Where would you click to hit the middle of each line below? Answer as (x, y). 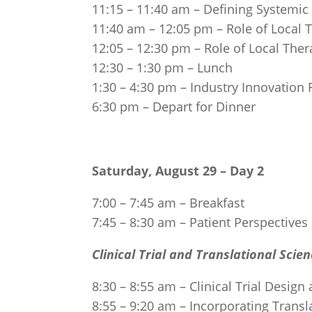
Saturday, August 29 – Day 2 (178, 170)
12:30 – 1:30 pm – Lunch (162, 67)
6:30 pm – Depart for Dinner (174, 106)
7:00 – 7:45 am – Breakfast (168, 202)
